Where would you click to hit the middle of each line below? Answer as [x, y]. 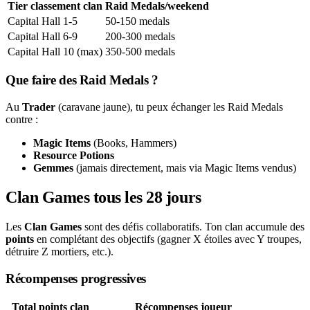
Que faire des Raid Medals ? [82, 80]
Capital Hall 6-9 [43, 36]
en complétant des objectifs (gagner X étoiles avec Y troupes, [168, 239]
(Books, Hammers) [134, 143]
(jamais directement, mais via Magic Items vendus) [185, 168]
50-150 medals [137, 21]
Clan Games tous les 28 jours [103, 198]
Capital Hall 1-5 [43, 21]
